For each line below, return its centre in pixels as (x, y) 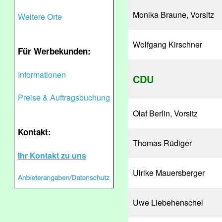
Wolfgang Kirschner (167, 44)
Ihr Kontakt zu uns (52, 155)
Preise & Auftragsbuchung (64, 97)
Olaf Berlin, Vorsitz (165, 113)
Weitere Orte (40, 17)
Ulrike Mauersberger (169, 173)
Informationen (42, 75)
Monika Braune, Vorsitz (173, 15)
